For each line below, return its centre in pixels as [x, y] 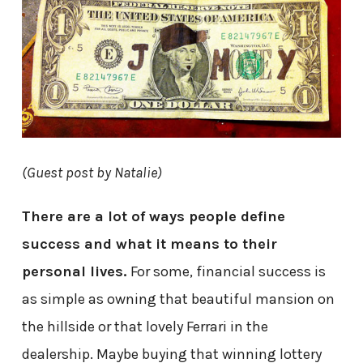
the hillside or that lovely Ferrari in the [145, 327]
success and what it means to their [149, 244]
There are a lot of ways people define [153, 217]
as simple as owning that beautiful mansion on [178, 299]
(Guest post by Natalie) [92, 173]
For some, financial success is [226, 272]
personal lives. [74, 272]
